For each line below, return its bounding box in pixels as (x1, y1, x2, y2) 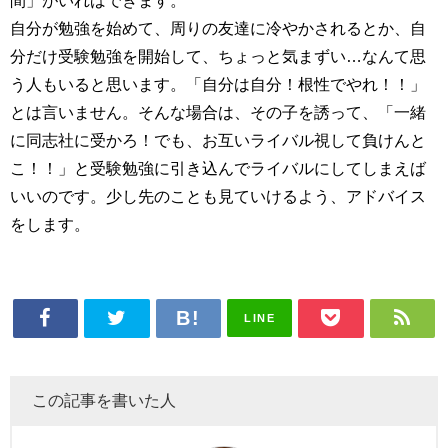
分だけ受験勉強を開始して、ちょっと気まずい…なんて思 (10, 48, 426, 65)
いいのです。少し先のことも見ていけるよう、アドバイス (10, 188, 426, 205)
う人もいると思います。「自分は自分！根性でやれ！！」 (10, 76, 426, 93)
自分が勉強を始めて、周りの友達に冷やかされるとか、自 (10, 20, 426, 37)
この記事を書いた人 (32, 391, 176, 408)
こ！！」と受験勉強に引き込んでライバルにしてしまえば (10, 160, 426, 177)
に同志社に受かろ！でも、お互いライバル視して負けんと (10, 132, 426, 149)
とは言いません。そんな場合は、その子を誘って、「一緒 (10, 104, 426, 121)
